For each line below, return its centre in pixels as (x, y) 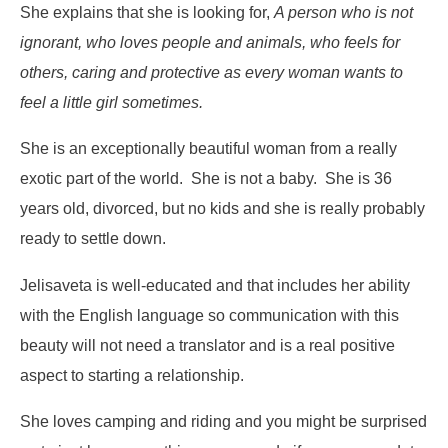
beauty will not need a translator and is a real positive (207, 344)
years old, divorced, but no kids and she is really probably (222, 208)
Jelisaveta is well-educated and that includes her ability (215, 284)
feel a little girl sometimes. (111, 101)
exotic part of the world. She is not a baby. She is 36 (206, 178)
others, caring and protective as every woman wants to (211, 71)
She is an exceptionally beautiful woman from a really (208, 148)
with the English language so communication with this (209, 314)
